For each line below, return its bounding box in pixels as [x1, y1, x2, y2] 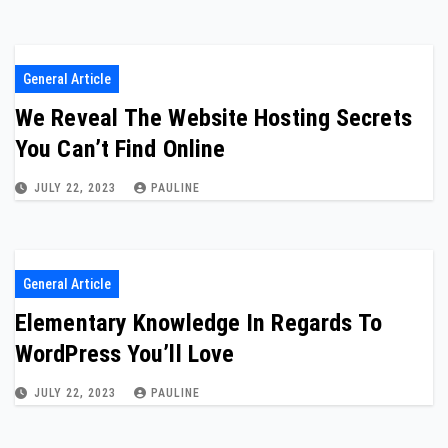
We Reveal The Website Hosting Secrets [15, 104, 412, 132]
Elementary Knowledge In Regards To [15, 309, 383, 337]
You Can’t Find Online [15, 135, 226, 163]
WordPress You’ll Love [15, 340, 235, 368]
